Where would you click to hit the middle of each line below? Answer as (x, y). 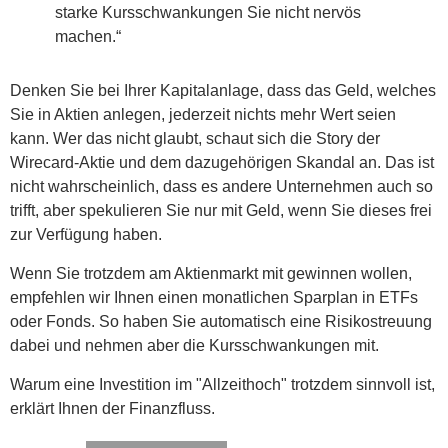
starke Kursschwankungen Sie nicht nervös (208, 12)
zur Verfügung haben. (86, 234)
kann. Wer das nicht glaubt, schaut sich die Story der (195, 138)
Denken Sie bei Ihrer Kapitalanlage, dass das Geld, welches (223, 90)
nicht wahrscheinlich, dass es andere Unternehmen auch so (221, 186)
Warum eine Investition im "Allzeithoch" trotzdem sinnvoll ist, (222, 384)
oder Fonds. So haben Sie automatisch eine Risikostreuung (221, 321)
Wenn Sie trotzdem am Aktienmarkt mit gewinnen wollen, (211, 273)
